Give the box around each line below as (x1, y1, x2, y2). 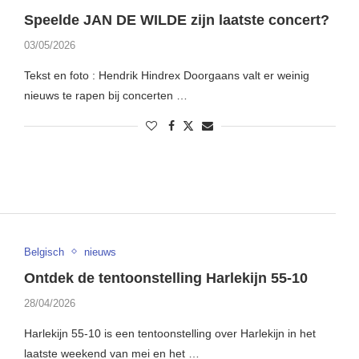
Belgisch (23, 245, 64, 258)
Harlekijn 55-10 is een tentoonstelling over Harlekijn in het (23, 326, 316, 340)
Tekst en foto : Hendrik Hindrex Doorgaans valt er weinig (23, 69, 309, 83)
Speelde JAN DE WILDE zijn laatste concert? (23, 12, 329, 29)
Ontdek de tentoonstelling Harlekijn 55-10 (23, 269, 308, 286)
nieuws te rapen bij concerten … (23, 89, 188, 103)
